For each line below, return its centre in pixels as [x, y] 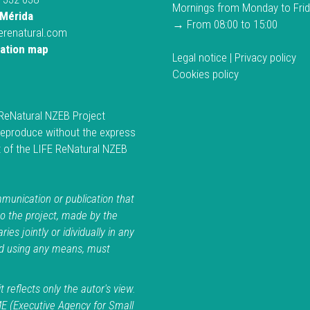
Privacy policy [265, 58]
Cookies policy [206, 74]
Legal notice [201, 58]
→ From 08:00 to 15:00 [225, 25]
